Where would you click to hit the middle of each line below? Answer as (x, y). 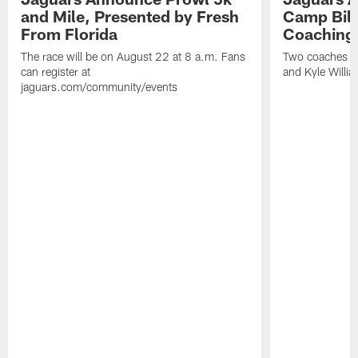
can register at (56, 71)
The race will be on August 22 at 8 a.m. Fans (133, 56)
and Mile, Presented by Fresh (130, 16)
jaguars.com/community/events (99, 86)
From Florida (70, 33)
